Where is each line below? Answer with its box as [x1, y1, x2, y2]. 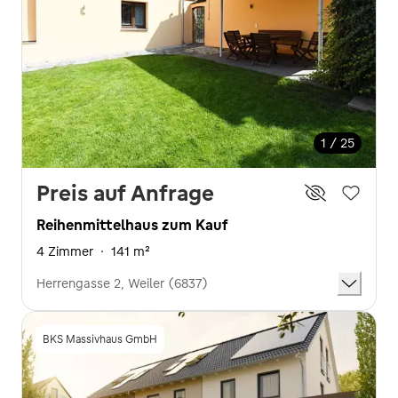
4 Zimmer [36, 243, 93, 259]
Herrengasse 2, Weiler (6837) [36, 275, 208, 291]
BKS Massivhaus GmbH [43, 332, 157, 346]
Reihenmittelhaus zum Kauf [36, 216, 227, 234]
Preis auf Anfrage [36, 179, 214, 206]
